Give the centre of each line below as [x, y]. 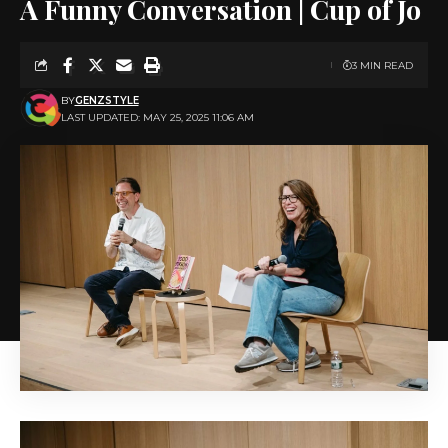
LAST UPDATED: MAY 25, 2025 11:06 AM [157, 117]
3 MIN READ [382, 65]
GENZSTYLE [106, 100]
